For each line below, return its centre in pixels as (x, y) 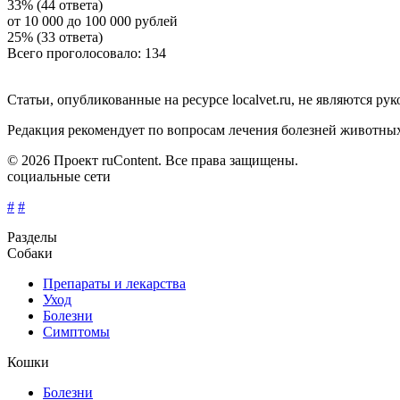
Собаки (30, 253)
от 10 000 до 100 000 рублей (92, 21)
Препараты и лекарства (114, 283)
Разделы (32, 237)
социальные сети (59, 176)
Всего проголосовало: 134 (87, 53)
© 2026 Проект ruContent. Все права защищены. (153, 160)
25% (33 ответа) (55, 37)
